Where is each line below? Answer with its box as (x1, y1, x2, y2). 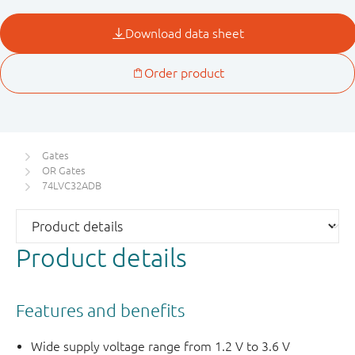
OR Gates (42, 164, 86, 177)
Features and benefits (16, 300, 185, 321)
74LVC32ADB (42, 179, 101, 192)
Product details (16, 242, 187, 272)
